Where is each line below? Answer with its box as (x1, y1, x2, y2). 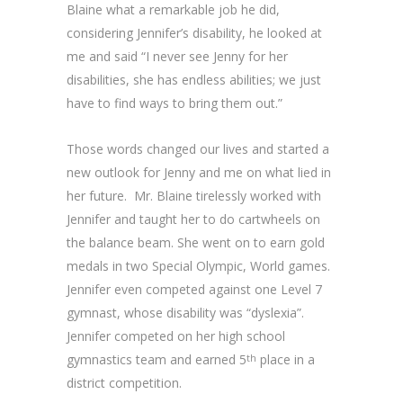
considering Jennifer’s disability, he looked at (67, 24, 322, 41)
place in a (256, 351, 315, 368)
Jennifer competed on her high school (67, 327, 285, 345)
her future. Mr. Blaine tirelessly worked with (67, 187, 321, 204)
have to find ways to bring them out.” (67, 94, 282, 112)
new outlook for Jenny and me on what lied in (67, 164, 331, 181)
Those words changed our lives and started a (67, 140, 329, 157)
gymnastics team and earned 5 (67, 351, 246, 368)
